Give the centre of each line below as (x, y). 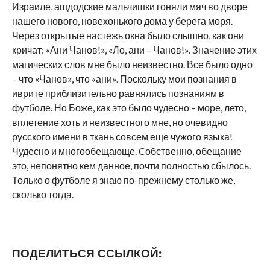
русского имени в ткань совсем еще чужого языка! (122, 137)
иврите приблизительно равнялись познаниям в (118, 93)
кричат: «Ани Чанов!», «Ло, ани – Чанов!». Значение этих (134, 50)
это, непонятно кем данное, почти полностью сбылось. (131, 166)
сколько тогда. (42, 195)
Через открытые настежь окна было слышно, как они (128, 36)
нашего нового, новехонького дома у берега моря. (122, 21)
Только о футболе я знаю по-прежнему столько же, (123, 180)
